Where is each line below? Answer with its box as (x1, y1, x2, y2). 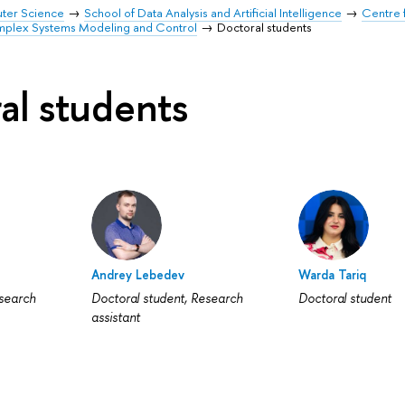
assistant (90, 308, 140, 325)
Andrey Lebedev (90, 266, 184, 283)
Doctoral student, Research (90, 289, 243, 306)
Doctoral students (217, 19, 313, 35)
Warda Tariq (297, 266, 366, 283)
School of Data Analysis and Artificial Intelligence (84, 5, 343, 21)
